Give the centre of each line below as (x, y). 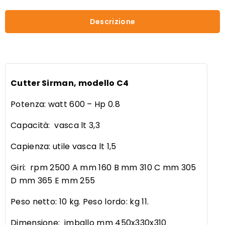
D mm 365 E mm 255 (53, 181)
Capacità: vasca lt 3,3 (55, 125)
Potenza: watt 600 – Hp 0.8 (65, 104)
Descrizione (113, 22)
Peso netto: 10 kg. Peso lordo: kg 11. (80, 202)
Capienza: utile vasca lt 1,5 (64, 146)
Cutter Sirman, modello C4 (70, 83)
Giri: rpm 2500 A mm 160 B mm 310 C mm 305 (103, 167)
